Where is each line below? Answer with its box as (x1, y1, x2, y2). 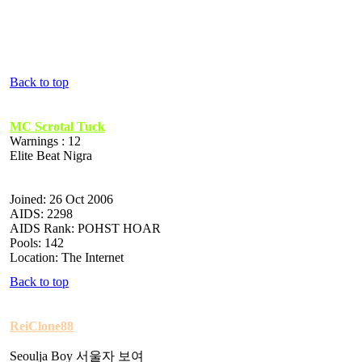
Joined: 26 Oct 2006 (10, 192, 113, 206)
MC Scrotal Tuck (10, 119, 105, 133)
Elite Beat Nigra (10, 148, 92, 162)
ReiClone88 (10, 318, 74, 333)
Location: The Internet (10, 250, 124, 264)
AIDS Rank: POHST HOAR (10, 221, 161, 235)
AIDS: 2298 (10, 206, 73, 221)
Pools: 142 (10, 235, 64, 250)
